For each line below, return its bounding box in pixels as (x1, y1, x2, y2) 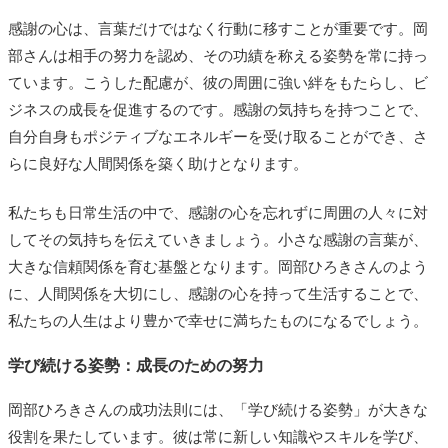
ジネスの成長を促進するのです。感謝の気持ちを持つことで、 (8, 101, 428, 118)
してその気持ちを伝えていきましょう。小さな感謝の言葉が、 (8, 231, 428, 248)
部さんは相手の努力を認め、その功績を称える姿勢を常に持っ (8, 47, 428, 64)
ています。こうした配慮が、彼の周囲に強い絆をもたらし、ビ (8, 74, 428, 91)
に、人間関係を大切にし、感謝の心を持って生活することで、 (8, 285, 428, 302)
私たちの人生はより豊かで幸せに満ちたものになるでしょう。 (8, 312, 428, 329)
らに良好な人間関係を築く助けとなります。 (8, 155, 308, 172)
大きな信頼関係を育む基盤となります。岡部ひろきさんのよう (8, 258, 428, 275)
